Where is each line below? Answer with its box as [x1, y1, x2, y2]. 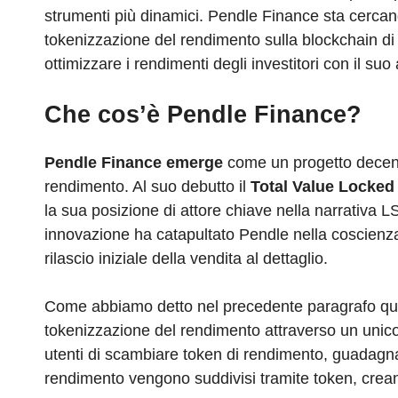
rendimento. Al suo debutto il [44, 178, 251, 196]
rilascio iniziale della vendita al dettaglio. [44, 250, 328, 268]
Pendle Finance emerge [44, 154, 223, 172]
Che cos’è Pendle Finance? [44, 101, 362, 129]
